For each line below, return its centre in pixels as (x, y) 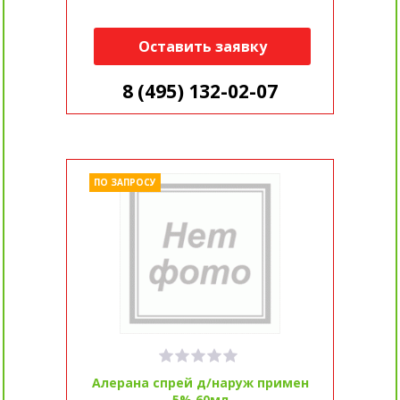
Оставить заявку (202, 47)
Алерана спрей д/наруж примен (200, 383)
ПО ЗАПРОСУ (125, 183)
